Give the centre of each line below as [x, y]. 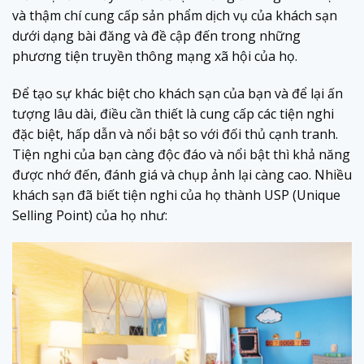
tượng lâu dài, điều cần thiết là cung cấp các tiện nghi [173, 113]
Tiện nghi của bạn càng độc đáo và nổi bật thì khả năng [181, 154]
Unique [318, 195]
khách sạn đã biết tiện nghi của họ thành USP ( [154, 195]
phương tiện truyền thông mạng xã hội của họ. [155, 56]
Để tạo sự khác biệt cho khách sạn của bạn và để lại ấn [178, 93]
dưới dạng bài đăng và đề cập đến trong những [156, 35]
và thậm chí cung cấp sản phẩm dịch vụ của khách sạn [175, 15]
